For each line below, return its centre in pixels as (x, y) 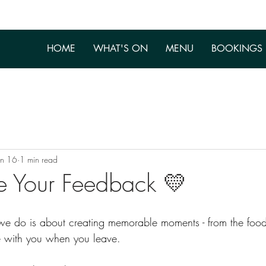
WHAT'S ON (121, 48)
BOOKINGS (237, 48)
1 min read (39, 159)
